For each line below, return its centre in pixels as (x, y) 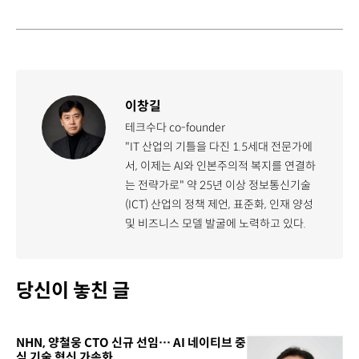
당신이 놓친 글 (73, 290)
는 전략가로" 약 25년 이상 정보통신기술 (218, 185)
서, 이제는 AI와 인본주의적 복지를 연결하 (220, 165)
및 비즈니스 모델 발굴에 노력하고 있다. (216, 223)
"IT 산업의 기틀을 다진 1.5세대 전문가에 (219, 146)
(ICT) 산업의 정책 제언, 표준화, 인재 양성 (219, 204)
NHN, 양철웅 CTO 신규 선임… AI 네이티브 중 (131, 342)
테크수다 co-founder (175, 127)
